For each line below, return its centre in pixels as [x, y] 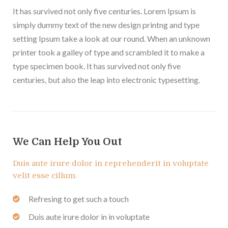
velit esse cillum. [45, 176]
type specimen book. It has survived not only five [97, 66]
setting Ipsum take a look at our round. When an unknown [111, 39]
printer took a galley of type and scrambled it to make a [109, 52]
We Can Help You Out [67, 142]
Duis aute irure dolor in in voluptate [89, 217]
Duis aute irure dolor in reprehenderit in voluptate [111, 164]
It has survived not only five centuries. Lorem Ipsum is [104, 11]
